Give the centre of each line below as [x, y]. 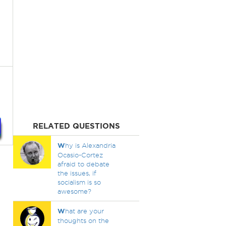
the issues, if [77, 173]
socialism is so [79, 182]
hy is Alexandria [90, 145]
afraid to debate [83, 164]
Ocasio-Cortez [80, 155]
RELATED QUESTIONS [76, 126]
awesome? [74, 191]
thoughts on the [83, 220]
